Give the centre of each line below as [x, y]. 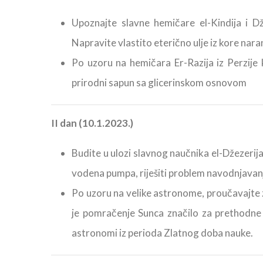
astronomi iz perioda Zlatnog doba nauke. [162, 233]
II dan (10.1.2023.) [92, 123]
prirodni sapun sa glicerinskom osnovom [159, 83]
